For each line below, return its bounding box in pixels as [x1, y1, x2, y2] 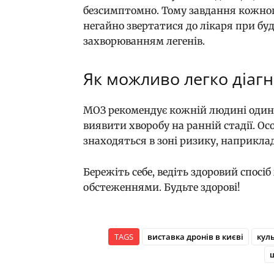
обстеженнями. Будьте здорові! [83, 181, 240, 194]
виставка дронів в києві [147, 231, 243, 243]
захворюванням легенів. [83, 35, 207, 48]
